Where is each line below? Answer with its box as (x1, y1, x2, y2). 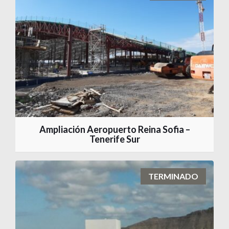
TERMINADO (148, 171, 198, 181)
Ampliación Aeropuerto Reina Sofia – (39, 123, 190, 135)
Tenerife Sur (89, 133, 140, 145)
